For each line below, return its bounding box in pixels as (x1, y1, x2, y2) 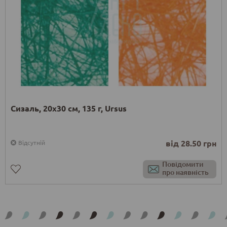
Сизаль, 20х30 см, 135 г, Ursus (11, 103, 127, 114)
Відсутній (18, 138, 45, 147)
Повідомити (162, 159, 204, 169)
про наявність (162, 167, 209, 177)
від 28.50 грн (166, 138, 216, 149)
